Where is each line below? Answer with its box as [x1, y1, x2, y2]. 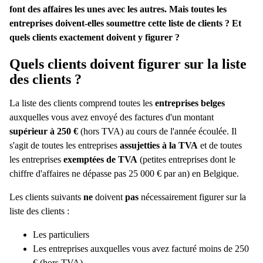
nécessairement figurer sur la [139, 191, 246, 202]
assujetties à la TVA [120, 140, 198, 150]
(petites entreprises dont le [137, 154, 235, 164]
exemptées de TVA [63, 154, 137, 164]
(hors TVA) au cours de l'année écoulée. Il [78, 126, 237, 136]
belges [201, 97, 225, 108]
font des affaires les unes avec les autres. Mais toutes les [9, 4, 227, 14]
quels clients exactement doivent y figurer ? [9, 32, 180, 42]
